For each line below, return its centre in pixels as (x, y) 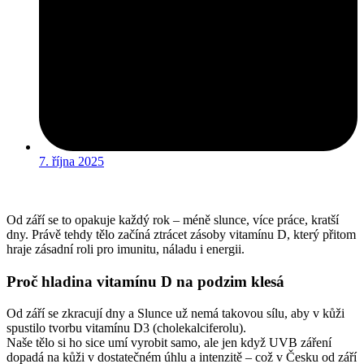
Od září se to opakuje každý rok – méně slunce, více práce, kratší (173, 220)
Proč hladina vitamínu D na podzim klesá (145, 282)
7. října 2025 (71, 162)
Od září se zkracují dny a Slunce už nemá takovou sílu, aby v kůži (175, 313)
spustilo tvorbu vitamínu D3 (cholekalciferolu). (126, 327)
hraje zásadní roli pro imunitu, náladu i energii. (126, 249)
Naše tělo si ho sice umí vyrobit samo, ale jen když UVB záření (169, 342)
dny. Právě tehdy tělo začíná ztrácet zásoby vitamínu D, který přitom (181, 235)
